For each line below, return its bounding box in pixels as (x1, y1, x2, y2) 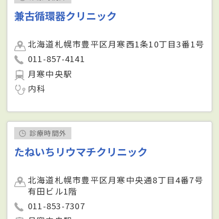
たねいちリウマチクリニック (14, 144, 148, 159)
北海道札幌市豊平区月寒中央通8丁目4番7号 (28, 174, 203, 186)
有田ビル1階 (28, 185, 78, 197)
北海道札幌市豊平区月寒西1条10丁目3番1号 (28, 38, 205, 50)
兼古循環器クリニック (14, 8, 117, 23)
